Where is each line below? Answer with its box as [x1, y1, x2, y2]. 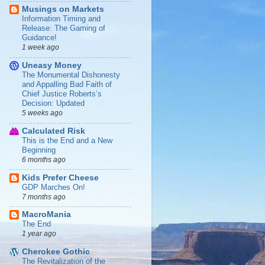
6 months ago [22, 155, 66, 164]
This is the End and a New [22, 135, 112, 145]
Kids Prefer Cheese [22, 173, 99, 182]
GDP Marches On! [22, 182, 85, 192]
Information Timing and [22, 14, 101, 24]
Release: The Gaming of [22, 24, 105, 33]
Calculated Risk [22, 126, 85, 135]
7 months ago [22, 192, 66, 201]
